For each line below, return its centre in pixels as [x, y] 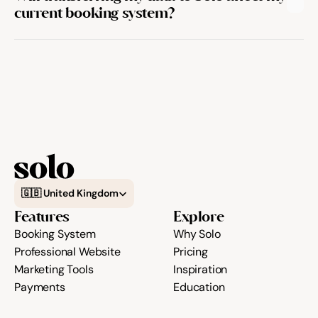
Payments [40, 287]
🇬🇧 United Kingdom [70, 193]
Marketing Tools [54, 269]
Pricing [191, 252]
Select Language [46, 183]
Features [42, 216]
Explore [199, 216]
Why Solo [197, 234]
